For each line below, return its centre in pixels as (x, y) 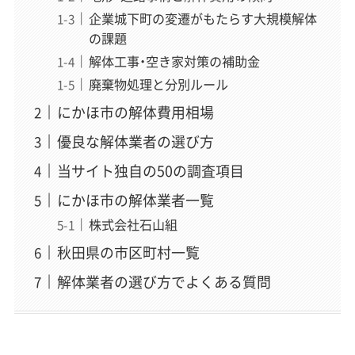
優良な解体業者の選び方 (135, 141)
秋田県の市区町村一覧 (128, 252)
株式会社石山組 (133, 224)
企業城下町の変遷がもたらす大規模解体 (202, 18)
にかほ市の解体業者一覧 (135, 200)
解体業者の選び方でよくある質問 (164, 281)
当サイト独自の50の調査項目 (150, 170)
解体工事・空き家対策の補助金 (174, 61)
